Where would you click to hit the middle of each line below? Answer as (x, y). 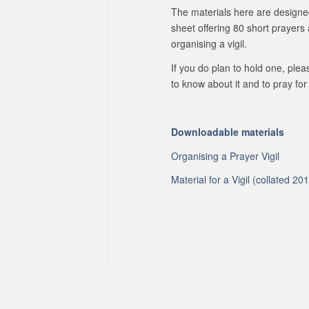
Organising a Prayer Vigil (226, 156)
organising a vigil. (209, 44)
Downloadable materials (228, 131)
